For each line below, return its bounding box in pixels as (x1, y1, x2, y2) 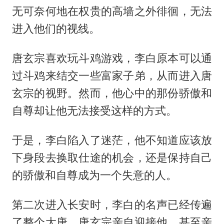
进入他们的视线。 (11, 22, 100, 35)
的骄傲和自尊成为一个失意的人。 (11, 168, 177, 182)
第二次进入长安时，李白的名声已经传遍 (11, 198, 212, 211)
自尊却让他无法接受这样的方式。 (11, 104, 177, 117)
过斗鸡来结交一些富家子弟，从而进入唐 (11, 69, 212, 82)
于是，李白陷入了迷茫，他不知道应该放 (11, 133, 212, 147)
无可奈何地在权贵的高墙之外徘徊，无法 (11, 4, 212, 18)
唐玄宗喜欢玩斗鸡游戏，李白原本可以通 (11, 51, 212, 65)
